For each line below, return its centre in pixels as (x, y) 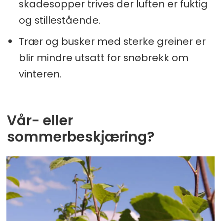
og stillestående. (59, 20)
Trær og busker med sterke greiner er (112, 41)
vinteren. (40, 74)
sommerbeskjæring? (80, 137)
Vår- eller (40, 120)
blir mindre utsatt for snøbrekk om (103, 57)
